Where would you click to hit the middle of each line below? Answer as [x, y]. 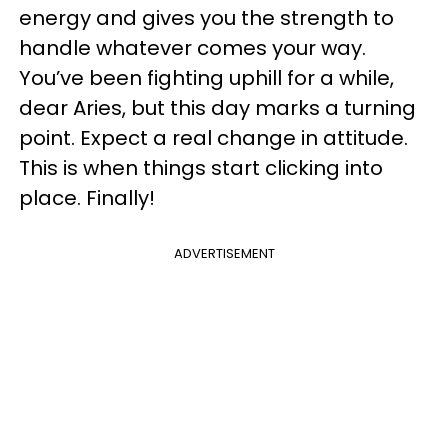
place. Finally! [87, 198]
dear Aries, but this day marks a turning [217, 108]
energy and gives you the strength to [206, 18]
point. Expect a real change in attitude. [213, 138]
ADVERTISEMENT [224, 253]
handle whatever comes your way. [192, 48]
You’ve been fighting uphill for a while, [206, 78]
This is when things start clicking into [201, 168]
